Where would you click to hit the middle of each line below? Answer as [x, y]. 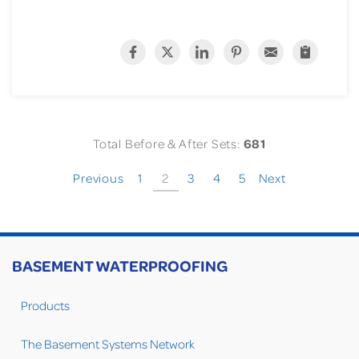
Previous [99, 178]
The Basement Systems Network [108, 344]
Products [45, 306]
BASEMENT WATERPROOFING [120, 266]
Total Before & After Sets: [168, 144]
